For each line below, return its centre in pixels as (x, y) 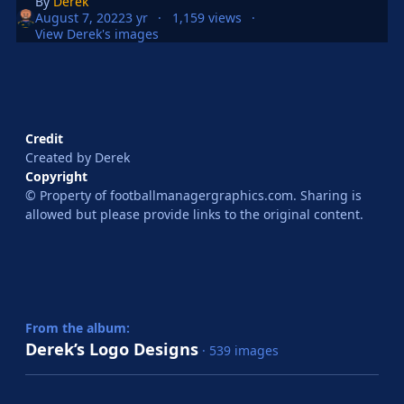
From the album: (78, 328)
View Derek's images (97, 34)
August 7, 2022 (81, 18)
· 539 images (240, 351)
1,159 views (207, 18)
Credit (44, 139)
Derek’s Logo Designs (112, 349)
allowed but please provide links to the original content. (194, 215)
